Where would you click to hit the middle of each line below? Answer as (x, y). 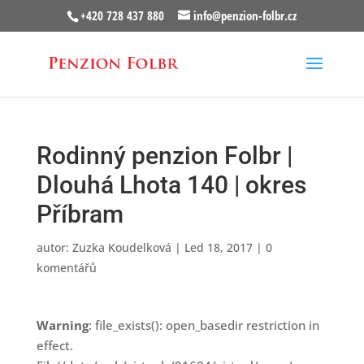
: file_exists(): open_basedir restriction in (204, 325)
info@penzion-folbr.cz (245, 16)
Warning (62, 325)
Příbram (80, 214)
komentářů (66, 268)
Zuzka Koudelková (121, 247)
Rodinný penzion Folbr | (164, 156)
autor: (54, 247)
